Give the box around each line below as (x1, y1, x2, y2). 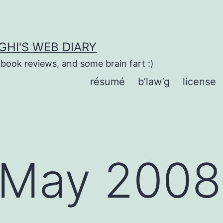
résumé (90, 76, 125, 88)
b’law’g (137, 76, 170, 88)
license (183, 76, 217, 88)
